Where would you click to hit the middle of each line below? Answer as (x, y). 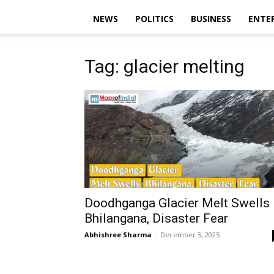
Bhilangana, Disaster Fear (156, 218)
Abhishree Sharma (118, 235)
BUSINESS (211, 19)
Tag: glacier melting (165, 66)
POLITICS (154, 19)
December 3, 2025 (190, 235)
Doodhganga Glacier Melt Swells (177, 203)
